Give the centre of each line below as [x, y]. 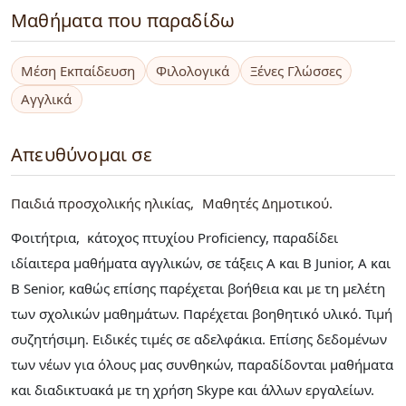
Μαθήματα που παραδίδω [123, 21]
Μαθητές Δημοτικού [266, 203]
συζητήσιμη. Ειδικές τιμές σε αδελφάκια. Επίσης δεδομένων [199, 338]
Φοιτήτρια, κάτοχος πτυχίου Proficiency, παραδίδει [174, 237]
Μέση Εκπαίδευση [78, 71]
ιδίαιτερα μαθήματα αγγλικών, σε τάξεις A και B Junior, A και [201, 262]
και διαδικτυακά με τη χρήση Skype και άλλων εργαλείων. [194, 389]
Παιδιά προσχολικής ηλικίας [101, 203]
